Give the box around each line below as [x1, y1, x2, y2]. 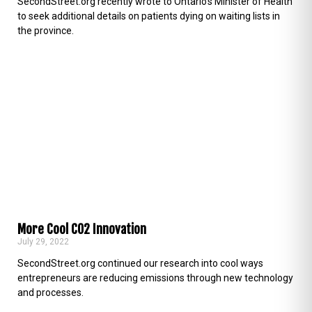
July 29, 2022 [17, 236, 69, 247]
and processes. [17, 286, 84, 298]
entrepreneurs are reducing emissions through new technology [17, 272, 293, 283]
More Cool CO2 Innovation [17, 221, 146, 237]
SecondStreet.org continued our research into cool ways [17, 257, 263, 269]
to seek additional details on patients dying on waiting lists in [17, 10, 280, 22]
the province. [17, 24, 74, 36]
